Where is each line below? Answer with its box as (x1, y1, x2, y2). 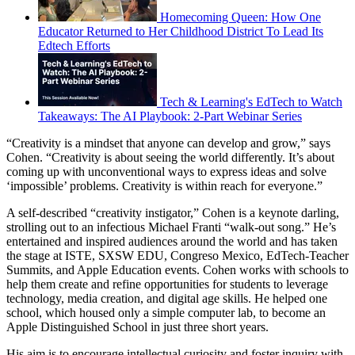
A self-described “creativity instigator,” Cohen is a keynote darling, (6, 205, 339, 219)
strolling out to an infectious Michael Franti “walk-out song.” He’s (6, 219, 336, 234)
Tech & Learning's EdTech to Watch (160, 94, 342, 109)
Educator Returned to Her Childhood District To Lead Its (38, 24, 323, 38)
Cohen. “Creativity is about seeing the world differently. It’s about (6, 150, 334, 164)
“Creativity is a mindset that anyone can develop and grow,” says (6, 136, 330, 150)
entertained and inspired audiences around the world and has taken (6, 234, 338, 248)
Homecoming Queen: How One (160, 10, 321, 24)
